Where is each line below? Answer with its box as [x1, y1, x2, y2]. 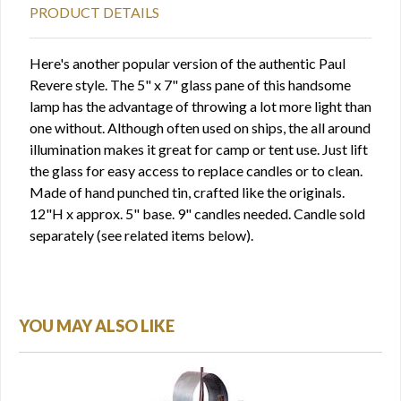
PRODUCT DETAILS [30, 4, 159, 21]
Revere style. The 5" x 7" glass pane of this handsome [30, 76, 351, 93]
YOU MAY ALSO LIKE [19, 316, 175, 336]
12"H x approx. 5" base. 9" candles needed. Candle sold [30, 205, 365, 222]
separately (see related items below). [30, 226, 253, 243]
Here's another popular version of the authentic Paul [30, 55, 346, 72]
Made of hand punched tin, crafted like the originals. [30, 183, 345, 200]
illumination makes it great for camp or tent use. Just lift [30, 141, 368, 158]
